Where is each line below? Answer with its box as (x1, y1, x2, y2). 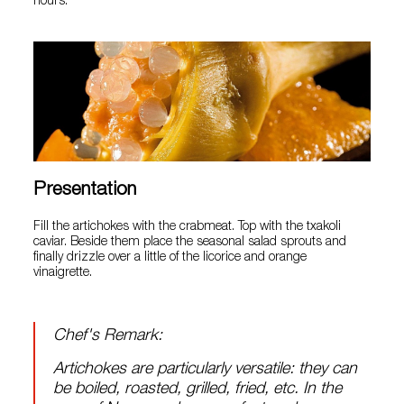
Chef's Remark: (53, 328, 163, 345)
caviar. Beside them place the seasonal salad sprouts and (33, 236, 347, 250)
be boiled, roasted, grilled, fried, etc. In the (53, 381, 343, 399)
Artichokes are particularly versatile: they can (53, 362, 358, 379)
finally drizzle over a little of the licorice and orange (33, 252, 308, 265)
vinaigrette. (33, 267, 93, 280)
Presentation (33, 181, 137, 201)
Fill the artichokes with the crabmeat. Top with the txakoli (33, 221, 342, 234)
